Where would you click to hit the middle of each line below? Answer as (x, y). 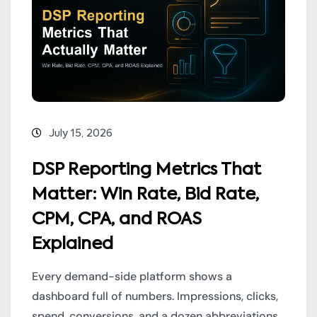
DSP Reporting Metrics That (146, 169)
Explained (73, 244)
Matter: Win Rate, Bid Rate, (145, 194)
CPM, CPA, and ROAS (117, 219)
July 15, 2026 (81, 133)
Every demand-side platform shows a (132, 276)
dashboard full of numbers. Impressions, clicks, (155, 296)
